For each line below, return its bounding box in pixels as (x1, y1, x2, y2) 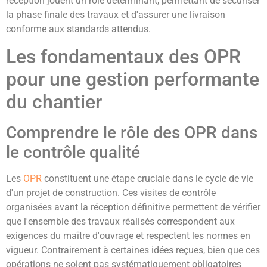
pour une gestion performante (6, 67, 259, 91)
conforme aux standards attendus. (6, 23, 151, 35)
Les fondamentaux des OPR (6, 45, 241, 68)
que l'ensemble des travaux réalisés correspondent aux (6, 215, 235, 227)
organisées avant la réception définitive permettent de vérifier (6, 201, 260, 213)
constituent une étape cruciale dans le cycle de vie (42, 172, 253, 184)
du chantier (6, 90, 102, 113)
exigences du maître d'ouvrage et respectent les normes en (6, 229, 250, 241)
